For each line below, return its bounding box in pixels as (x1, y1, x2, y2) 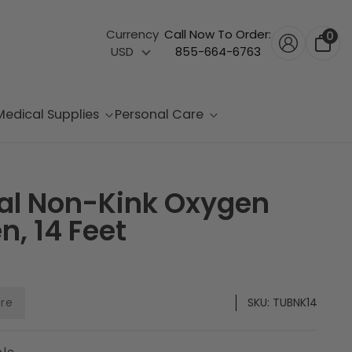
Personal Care (114, 105, 207, 123)
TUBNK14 (273, 295, 317, 310)
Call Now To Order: (164, 26, 271, 42)
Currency (106, 26, 159, 42)
